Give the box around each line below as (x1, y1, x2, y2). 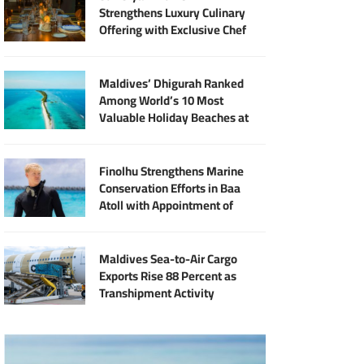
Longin (99, 227, 135, 251)
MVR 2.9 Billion (99, 122, 180, 146)
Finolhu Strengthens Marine (99, 158, 245, 183)
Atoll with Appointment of (99, 193, 234, 217)
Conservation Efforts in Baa (99, 175, 241, 200)
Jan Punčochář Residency (99, 34, 232, 58)
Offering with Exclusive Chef (99, 17, 247, 41)
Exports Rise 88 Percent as (99, 263, 237, 288)
